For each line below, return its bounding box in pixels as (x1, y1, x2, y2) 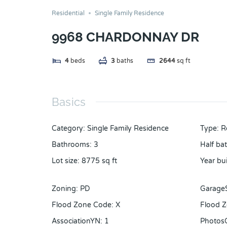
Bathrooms (52, 140, 90, 149)
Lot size (52, 157, 78, 166)
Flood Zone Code (52, 201, 111, 210)
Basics (52, 95, 86, 109)
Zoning (52, 184, 76, 194)
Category (52, 124, 83, 133)
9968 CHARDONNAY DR (52, 29, 199, 45)
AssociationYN (52, 217, 100, 226)
